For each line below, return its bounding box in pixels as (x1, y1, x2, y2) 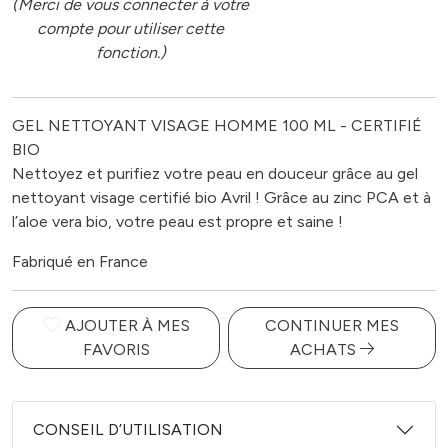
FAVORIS (82, 340, 150, 359)
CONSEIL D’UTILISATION (33, 420, 223, 439)
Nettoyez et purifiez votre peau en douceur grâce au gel (12, 164, 418, 183)
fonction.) (95, 43, 166, 62)
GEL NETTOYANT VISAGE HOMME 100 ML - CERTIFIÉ (12, 116, 422, 135)
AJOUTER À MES (64, 316, 190, 335)
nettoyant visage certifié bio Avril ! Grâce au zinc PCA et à (12, 188, 431, 207)
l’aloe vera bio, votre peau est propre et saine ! (12, 212, 343, 231)
